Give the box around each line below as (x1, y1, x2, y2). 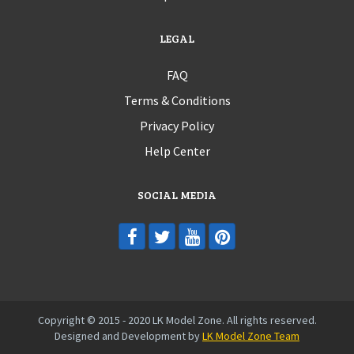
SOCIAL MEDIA (137, 187, 217, 203)
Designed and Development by (55, 329, 202, 344)
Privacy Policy (140, 118, 214, 134)
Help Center (144, 143, 210, 160)
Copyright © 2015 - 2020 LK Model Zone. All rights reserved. (37, 313, 317, 328)
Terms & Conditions (123, 92, 231, 109)
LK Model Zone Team (202, 329, 299, 344)
